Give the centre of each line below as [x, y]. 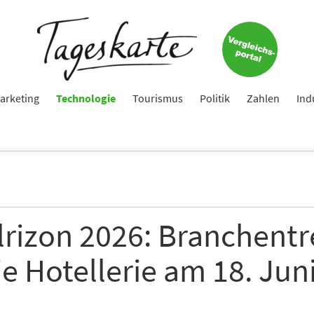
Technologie [86, 98]
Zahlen [263, 98]
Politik [215, 98]
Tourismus [158, 98]
